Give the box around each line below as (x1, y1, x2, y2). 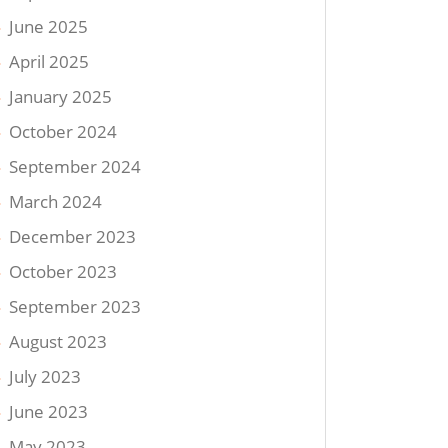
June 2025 (9, 14, 89, 38)
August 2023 (9, 329, 108, 353)
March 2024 (9, 189, 103, 213)
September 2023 (9, 294, 142, 318)
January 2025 (9, 84, 113, 108)
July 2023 (9, 364, 82, 388)
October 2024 (9, 119, 118, 143)
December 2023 (9, 224, 137, 248)
